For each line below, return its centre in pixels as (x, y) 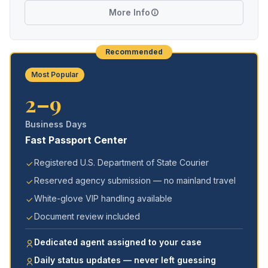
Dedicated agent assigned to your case (118, 242)
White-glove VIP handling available (103, 198)
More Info (130, 12)
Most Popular (55, 74)
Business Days (56, 124)
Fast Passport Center (76, 140)
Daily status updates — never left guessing (125, 260)
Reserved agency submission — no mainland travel (135, 180)
